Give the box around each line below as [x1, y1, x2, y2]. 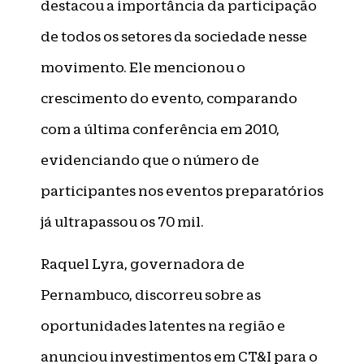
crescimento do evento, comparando [41, 89, 297, 106]
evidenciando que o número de [41, 151, 259, 168]
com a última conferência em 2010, [41, 120, 279, 137]
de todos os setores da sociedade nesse [41, 28, 307, 45]
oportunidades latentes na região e [41, 318, 285, 335]
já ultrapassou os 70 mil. [41, 213, 204, 230]
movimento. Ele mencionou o [41, 58, 245, 76]
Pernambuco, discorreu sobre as [41, 287, 261, 304]
